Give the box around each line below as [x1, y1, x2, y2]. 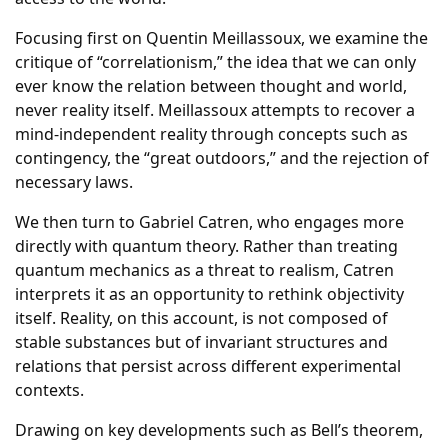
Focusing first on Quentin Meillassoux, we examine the [15, 27, 428, 49]
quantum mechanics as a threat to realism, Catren [15, 259, 394, 281]
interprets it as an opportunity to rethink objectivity [15, 283, 404, 305]
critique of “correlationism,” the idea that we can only [15, 51, 416, 73]
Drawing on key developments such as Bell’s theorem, [15, 419, 423, 441]
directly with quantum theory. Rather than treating [15, 235, 398, 257]
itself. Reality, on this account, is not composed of [15, 307, 388, 329]
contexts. [15, 379, 84, 401]
